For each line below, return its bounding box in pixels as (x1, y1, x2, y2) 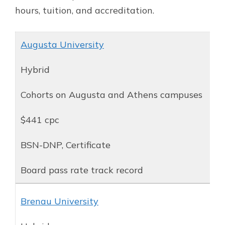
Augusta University (21, 38, 104, 50)
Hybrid (21, 63, 50, 75)
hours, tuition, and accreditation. (15, 4, 154, 16)
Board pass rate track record (21, 164, 143, 176)
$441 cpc (21, 114, 59, 126)
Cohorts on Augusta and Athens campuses (21, 88, 202, 100)
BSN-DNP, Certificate (21, 139, 110, 151)
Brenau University (21, 195, 98, 207)
